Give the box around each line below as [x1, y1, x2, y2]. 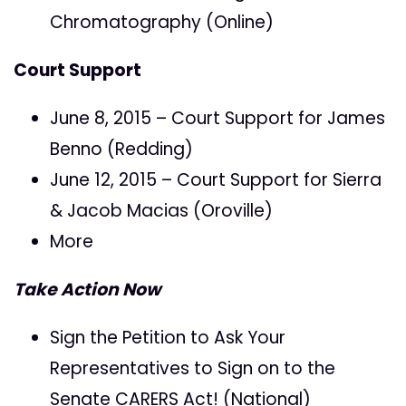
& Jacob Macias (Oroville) [50, 198, 273, 224]
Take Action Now [14, 277, 160, 303]
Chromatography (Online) [50, 10, 274, 35]
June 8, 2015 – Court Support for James [50, 106, 385, 131]
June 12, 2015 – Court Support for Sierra [50, 168, 382, 193]
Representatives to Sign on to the [50, 356, 335, 382]
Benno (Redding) [50, 137, 193, 162]
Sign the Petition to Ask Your [50, 325, 285, 351]
